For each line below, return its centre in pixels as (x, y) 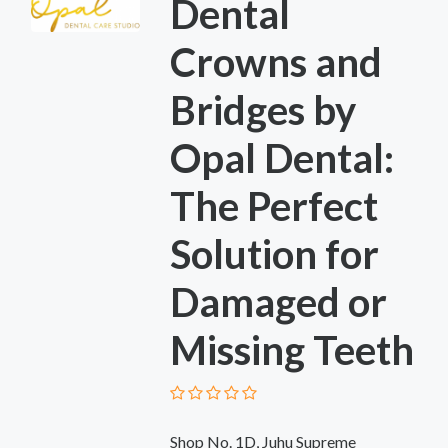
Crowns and (275, 61)
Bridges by (262, 109)
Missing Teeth (291, 349)
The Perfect (273, 205)
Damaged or (278, 301)
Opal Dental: (281, 157)
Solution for (274, 253)
